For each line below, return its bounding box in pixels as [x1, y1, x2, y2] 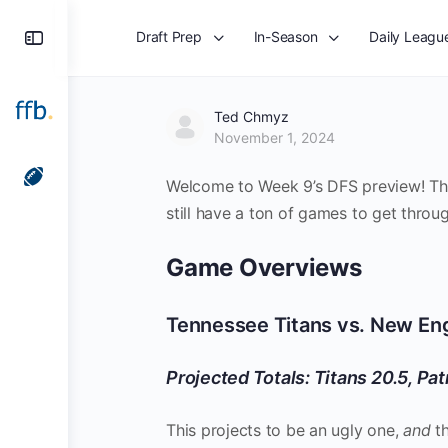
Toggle [45, 22, 122, 51]
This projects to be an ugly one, [166, 420, 404, 440]
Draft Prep [136, 28, 202, 45]
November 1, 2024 [214, 129, 335, 146]
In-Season [253, 28, 318, 45]
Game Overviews [166, 253, 362, 282]
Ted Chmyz [214, 108, 289, 125]
